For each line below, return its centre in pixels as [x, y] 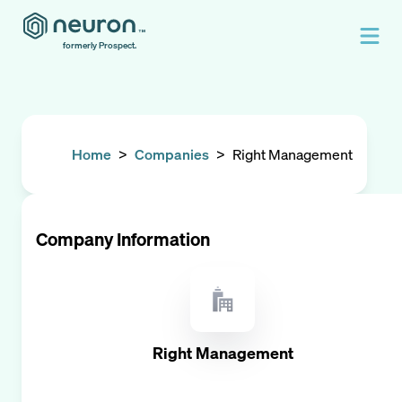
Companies [172, 154]
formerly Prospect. [100, 45]
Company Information [123, 239]
